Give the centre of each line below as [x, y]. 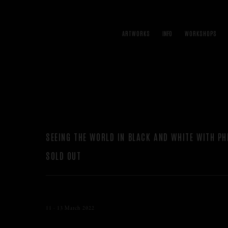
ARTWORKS [136, 33]
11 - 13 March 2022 [71, 208]
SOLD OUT [64, 155]
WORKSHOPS [201, 33]
